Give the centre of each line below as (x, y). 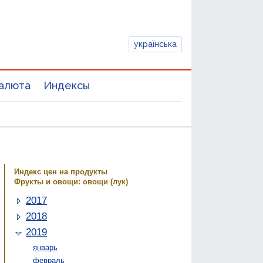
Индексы (67, 85)
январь (45, 247)
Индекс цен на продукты (61, 172)
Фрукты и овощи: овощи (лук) (71, 182)
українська (155, 44)
